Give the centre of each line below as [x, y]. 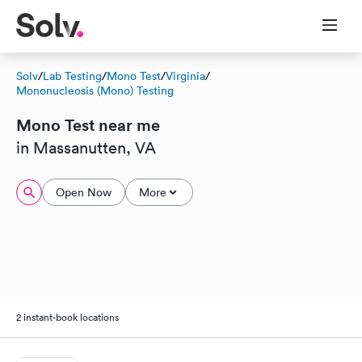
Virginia [185, 76]
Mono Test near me [88, 125]
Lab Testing [72, 76]
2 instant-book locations [67, 317]
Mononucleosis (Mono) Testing [95, 90]
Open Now [84, 192]
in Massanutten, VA [86, 148]
